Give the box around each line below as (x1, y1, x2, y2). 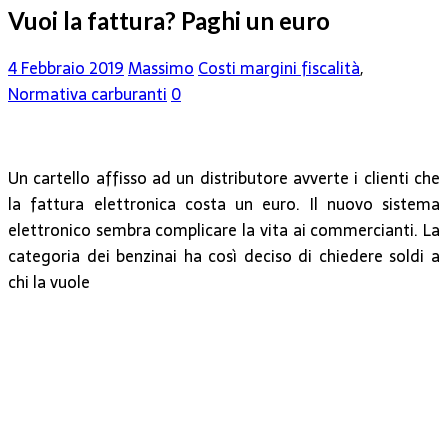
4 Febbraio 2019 (8, 55, 124, 82)
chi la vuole (8, 269, 90, 296)
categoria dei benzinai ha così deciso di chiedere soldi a (8, 243, 440, 270)
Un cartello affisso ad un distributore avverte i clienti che (8, 165, 440, 192)
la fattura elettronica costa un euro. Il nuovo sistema (8, 191, 440, 218)
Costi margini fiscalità (198, 55, 360, 82)
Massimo (128, 55, 194, 82)
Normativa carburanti (8, 81, 167, 108)
